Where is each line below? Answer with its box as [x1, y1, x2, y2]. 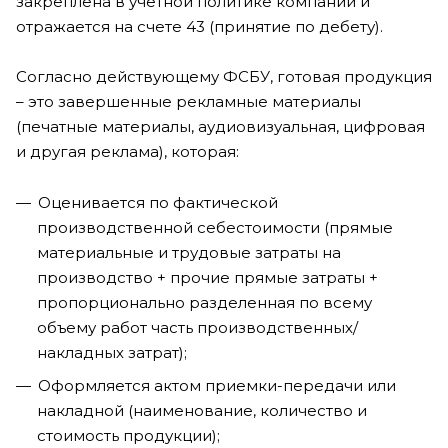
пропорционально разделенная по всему [37, 293, 372, 312]
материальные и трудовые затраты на [37, 243, 341, 262]
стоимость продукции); [37, 426, 220, 445]
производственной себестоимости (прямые [37, 218, 393, 237]
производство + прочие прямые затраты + [37, 268, 378, 287]
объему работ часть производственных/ [37, 318, 358, 337]
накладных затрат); [37, 343, 187, 362]
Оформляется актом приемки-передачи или [38, 376, 396, 395]
